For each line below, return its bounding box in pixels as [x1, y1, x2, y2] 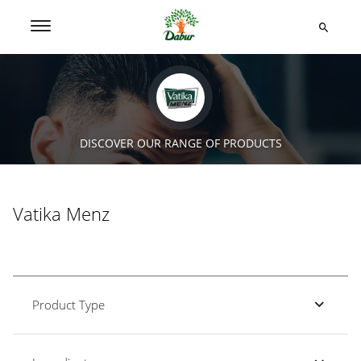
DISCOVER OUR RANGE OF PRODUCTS [79, 135, 282, 151]
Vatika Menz [13, 201, 110, 226]
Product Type [32, 296, 105, 313]
